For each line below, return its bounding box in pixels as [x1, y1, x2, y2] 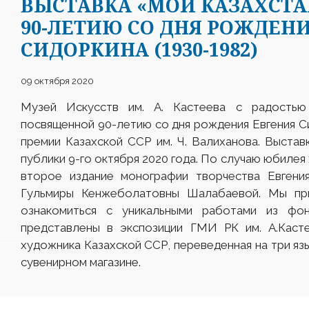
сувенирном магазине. [21, 255, 141, 270]
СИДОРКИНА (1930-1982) [21, 37, 258, 63]
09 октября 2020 [21, 76, 94, 87]
